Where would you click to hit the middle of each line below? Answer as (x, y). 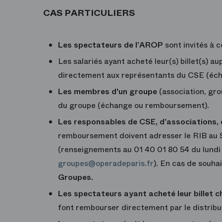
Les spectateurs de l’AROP (111, 45)
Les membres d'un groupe (108, 92)
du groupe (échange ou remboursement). (134, 106)
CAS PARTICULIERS (89, 13)
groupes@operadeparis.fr (106, 164)
